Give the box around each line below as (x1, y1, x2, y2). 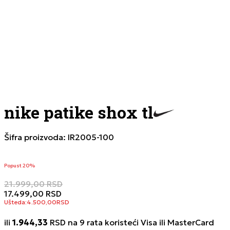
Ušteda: (4, 198, 27, 206)
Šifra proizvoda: (4, 132, 68, 142)
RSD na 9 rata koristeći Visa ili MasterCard (48, 217, 214, 227)
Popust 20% (4, 162, 35, 169)
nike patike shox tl (4, 101, 154, 123)
